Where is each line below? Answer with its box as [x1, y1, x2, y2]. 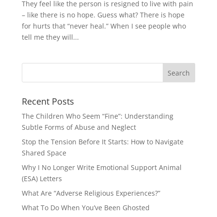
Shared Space [21, 148, 66, 158]
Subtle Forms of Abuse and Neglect [21, 123, 136, 132]
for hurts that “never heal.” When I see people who [21, 21, 186, 31]
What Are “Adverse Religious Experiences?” [21, 188, 160, 198]
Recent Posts [21, 95, 74, 108]
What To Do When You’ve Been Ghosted [21, 203, 150, 213]
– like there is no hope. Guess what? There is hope [21, 10, 185, 20]
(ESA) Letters [21, 174, 62, 184]
